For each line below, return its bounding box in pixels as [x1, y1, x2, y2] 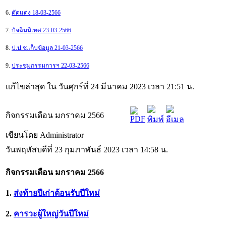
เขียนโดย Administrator [6, 130, 86, 139]
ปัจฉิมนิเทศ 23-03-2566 [12, 26, 71, 34]
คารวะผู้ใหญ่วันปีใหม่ [14, 209, 89, 218]
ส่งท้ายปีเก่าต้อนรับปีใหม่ [14, 188, 100, 197]
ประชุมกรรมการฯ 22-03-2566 [12, 62, 89, 69]
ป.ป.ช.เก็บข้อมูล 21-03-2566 [12, 44, 83, 51]
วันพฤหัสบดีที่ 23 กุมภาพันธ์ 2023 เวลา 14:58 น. [6, 145, 168, 154]
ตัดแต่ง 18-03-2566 [12, 9, 61, 16]
